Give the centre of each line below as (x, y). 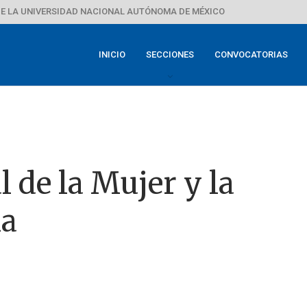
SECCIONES (170, 54)
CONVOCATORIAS (251, 54)
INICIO (112, 54)
